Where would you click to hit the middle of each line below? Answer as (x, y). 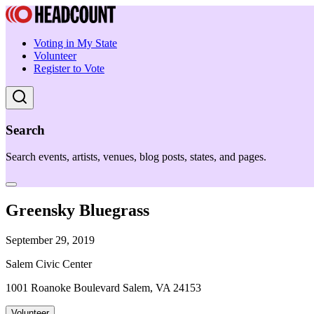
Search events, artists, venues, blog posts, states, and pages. (136, 157)
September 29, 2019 (50, 240)
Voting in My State (75, 43)
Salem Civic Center (49, 264)
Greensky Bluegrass (77, 211)
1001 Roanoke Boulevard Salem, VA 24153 (103, 288)
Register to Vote (69, 68)
